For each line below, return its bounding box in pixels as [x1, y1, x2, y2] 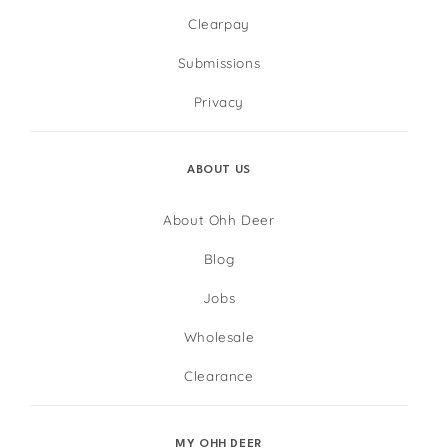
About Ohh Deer [163, 210, 275, 228]
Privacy [193, 92, 245, 110]
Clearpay [188, 14, 250, 32]
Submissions [177, 53, 261, 71]
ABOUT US [187, 164, 251, 176]
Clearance [184, 366, 254, 384]
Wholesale [183, 327, 255, 345]
